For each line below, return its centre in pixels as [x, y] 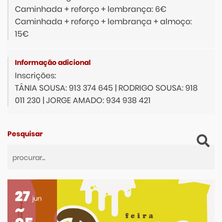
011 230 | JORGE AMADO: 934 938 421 [83, 101]
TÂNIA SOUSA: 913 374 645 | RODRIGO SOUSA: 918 [106, 88]
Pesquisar [25, 134]
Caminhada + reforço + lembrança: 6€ [91, 9]
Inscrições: [36, 76]
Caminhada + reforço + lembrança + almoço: [103, 22]
